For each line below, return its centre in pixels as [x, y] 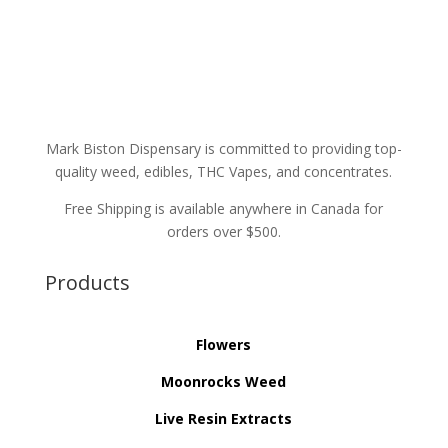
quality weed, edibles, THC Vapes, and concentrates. [224, 172]
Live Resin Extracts [224, 419]
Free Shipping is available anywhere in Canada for [224, 209]
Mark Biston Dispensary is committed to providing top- [223, 149]
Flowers [224, 345]
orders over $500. [223, 232]
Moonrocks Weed [224, 382]
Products [87, 283]
